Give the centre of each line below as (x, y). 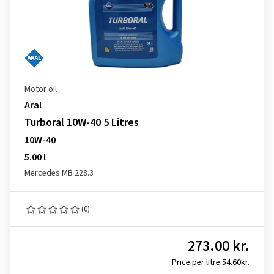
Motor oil (41, 89)
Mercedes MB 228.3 (59, 173)
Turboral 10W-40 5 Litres (82, 123)
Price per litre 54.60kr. (211, 262)
